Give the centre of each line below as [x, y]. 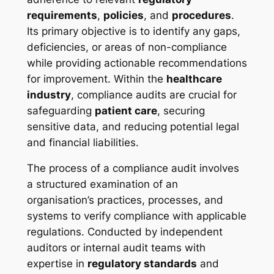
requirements [62, 15]
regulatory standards [142, 264]
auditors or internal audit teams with [116, 248]
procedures [201, 15]
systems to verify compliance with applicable [136, 216]
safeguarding [61, 110]
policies [123, 15]
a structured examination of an [102, 184]
